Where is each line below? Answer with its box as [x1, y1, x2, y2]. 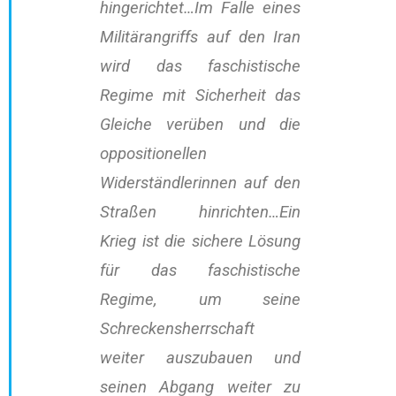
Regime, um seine [100, 290, 301, 310]
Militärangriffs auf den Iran [100, 27, 301, 48]
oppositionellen [100, 144, 207, 164]
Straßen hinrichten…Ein [100, 202, 301, 223]
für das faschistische [100, 261, 301, 281]
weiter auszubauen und [100, 348, 301, 369]
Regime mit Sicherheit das [100, 86, 301, 106]
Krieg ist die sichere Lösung [100, 232, 301, 252]
